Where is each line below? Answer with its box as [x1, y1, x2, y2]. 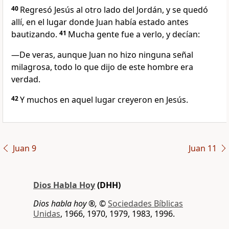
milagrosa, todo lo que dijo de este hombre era [11, 61, 193, 73]
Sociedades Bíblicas [108, 198, 183, 210]
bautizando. [11, 29, 57, 40]
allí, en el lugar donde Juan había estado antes [11, 16, 189, 28]
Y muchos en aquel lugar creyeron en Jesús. [20, 94, 188, 106]
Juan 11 [188, 143, 217, 154]
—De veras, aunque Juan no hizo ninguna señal [11, 49, 193, 61]
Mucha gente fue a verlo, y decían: [68, 29, 200, 40]
